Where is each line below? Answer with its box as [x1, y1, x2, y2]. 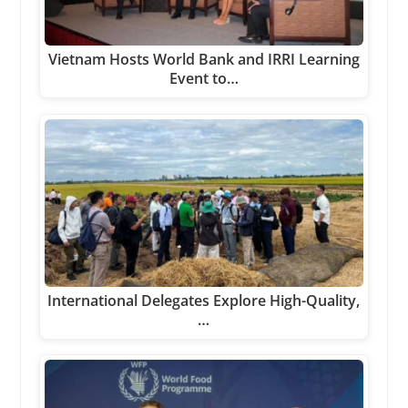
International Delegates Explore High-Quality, [47, 290, 361, 311]
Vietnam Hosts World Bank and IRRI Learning [47, 49, 360, 70]
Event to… [168, 68, 239, 89]
